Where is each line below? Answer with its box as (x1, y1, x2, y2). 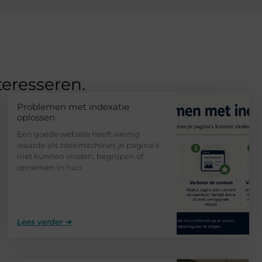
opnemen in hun (16, 162, 82, 172)
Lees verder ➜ (16, 216, 71, 226)
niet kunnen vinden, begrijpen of (16, 151, 143, 161)
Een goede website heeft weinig (16, 129, 140, 139)
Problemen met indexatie (16, 101, 129, 112)
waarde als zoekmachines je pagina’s (16, 140, 159, 150)
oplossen (16, 111, 55, 123)
